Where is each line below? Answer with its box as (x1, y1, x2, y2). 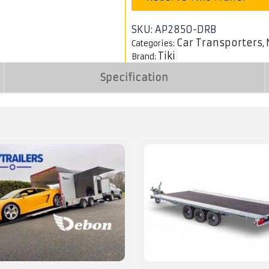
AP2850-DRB (155, 23, 216, 35)
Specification (100, 71, 169, 83)
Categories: (131, 38, 177, 49)
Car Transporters (177, 37, 262, 49)
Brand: (131, 52, 158, 62)
